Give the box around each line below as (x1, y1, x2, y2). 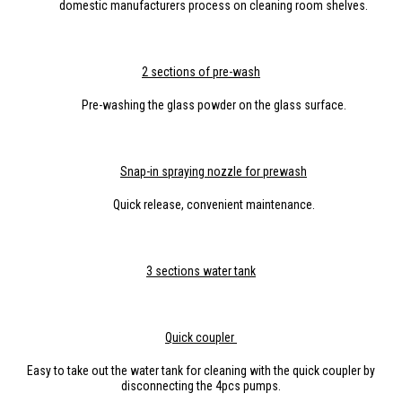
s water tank (194, 263, 256, 278)
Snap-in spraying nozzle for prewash (120, 163, 307, 179)
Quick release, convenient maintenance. (112, 197, 315, 212)
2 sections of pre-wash (142, 64, 260, 79)
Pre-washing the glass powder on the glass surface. (81, 97, 346, 112)
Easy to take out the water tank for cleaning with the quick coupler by (27, 363, 375, 378)
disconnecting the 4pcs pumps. (121, 378, 281, 393)
